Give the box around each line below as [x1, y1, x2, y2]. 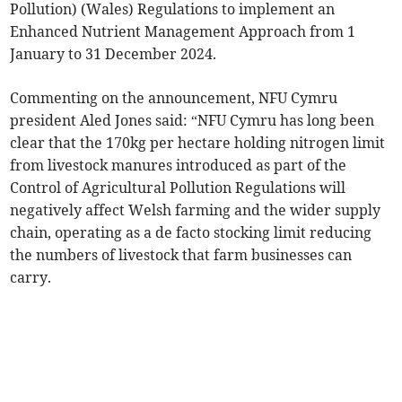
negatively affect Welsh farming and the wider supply [10, 201, 381, 220]
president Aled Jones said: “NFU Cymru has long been [10, 111, 375, 130]
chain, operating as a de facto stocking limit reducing [10, 223, 372, 242]
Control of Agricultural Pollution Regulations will [10, 179, 346, 197]
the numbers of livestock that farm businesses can [10, 246, 353, 265]
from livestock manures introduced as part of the [10, 156, 347, 175]
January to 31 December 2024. [10, 45, 217, 64]
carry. [10, 268, 52, 287]
